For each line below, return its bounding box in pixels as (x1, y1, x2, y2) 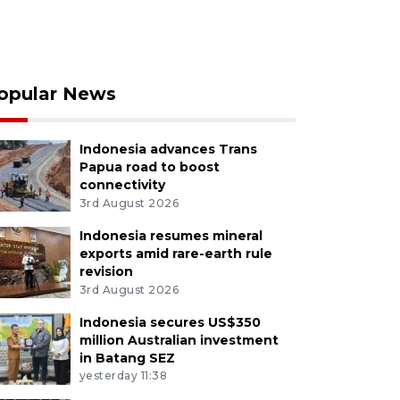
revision (79, 262, 133, 279)
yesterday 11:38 (79, 369, 168, 383)
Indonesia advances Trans (79, 141, 257, 157)
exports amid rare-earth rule (79, 245, 272, 262)
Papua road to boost (79, 159, 220, 175)
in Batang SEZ (79, 349, 175, 366)
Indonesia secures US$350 (79, 313, 261, 330)
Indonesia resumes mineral (79, 227, 262, 244)
